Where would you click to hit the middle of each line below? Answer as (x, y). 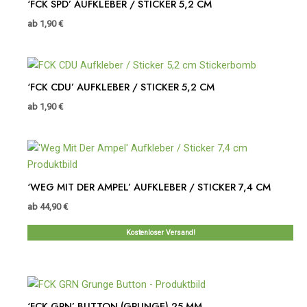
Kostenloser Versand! (160, 233)
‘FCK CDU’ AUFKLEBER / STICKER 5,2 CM (121, 87)
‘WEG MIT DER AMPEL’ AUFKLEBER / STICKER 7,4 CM (149, 186)
